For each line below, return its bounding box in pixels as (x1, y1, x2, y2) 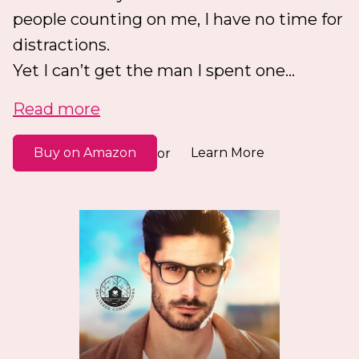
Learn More (191, 145, 264, 161)
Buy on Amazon (34, 145, 136, 161)
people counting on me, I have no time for (13, 10, 343, 30)
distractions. (13, 35, 110, 55)
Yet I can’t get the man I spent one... (13, 61, 295, 81)
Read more (13, 99, 100, 119)
